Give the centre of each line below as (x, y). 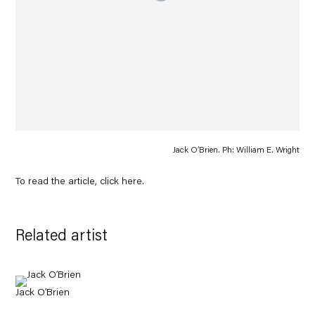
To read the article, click (69, 182)
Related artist (62, 237)
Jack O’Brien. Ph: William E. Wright (236, 150)
